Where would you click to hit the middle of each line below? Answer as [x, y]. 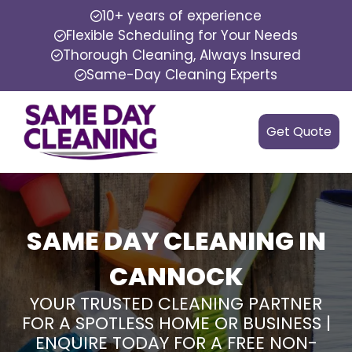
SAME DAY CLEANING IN [176, 240]
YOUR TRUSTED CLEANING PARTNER [176, 303]
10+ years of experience [182, 16]
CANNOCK [176, 276]
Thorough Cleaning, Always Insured [182, 55]
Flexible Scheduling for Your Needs [182, 35]
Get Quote [299, 132]
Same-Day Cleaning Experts [182, 75]
